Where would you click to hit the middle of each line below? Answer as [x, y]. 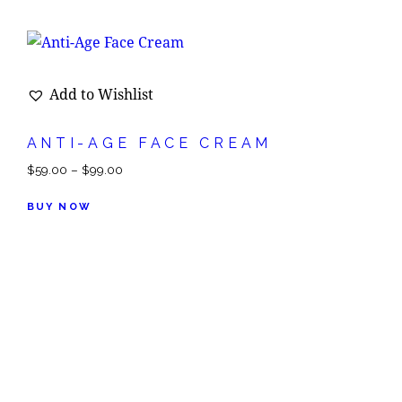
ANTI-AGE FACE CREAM [149, 143]
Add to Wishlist [101, 93]
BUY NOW [59, 206]
